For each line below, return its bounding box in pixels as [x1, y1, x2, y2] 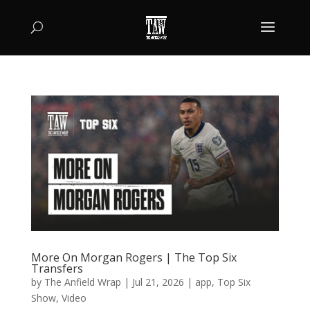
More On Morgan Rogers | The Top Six [30, 249, 237, 265]
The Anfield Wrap [44, 275, 121, 289]
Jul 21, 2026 [131, 275, 184, 289]
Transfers [30, 260, 83, 276]
